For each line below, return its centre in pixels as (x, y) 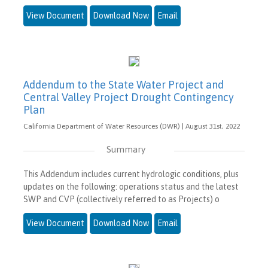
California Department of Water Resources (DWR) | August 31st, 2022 (132, 127)
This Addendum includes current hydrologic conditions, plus (131, 174)
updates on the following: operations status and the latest (131, 187)
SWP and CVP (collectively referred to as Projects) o (121, 200)
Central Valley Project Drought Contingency (129, 98)
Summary (126, 150)
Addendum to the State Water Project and (124, 85)
